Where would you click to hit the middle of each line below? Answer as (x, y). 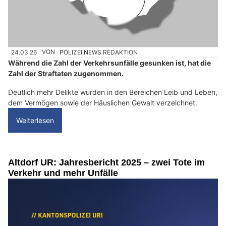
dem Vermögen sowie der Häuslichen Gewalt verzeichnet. (103, 102)
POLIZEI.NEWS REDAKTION (99, 52)
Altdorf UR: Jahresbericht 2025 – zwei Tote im (106, 162)
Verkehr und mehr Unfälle (63, 173)
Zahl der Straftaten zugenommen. (66, 73)
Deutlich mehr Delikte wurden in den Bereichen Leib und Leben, (113, 92)
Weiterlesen (35, 120)
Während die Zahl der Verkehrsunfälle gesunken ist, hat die (109, 63)
